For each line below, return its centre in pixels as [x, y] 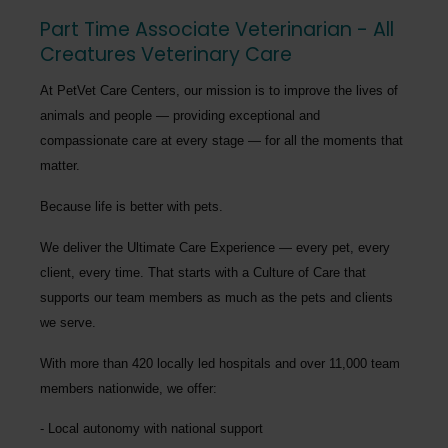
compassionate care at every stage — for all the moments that [221, 140]
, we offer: [188, 388]
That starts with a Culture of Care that [255, 272]
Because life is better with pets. [131, 206]
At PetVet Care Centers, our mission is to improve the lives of [219, 90]
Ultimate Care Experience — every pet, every [258, 247]
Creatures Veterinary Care [166, 54]
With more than [86, 363]
